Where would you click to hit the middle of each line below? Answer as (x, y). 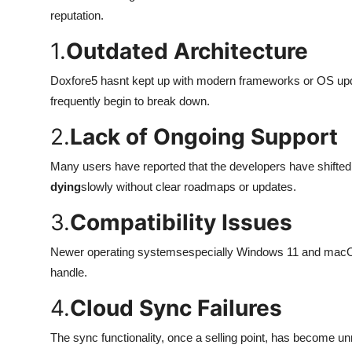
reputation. (77, 15)
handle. (69, 272)
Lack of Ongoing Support (204, 137)
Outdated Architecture (187, 51)
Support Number (62, 90)
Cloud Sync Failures (176, 308)
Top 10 (32, 13)
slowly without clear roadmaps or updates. (189, 187)
